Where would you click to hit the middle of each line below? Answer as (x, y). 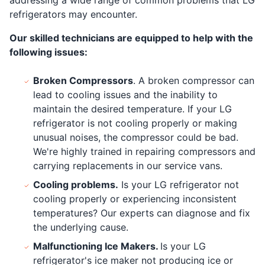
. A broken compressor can (194, 80)
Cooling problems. (76, 184)
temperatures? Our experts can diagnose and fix (142, 213)
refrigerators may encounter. (73, 14)
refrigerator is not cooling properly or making (135, 123)
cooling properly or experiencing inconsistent (135, 198)
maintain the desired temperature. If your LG (132, 109)
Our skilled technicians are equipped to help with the (131, 38)
